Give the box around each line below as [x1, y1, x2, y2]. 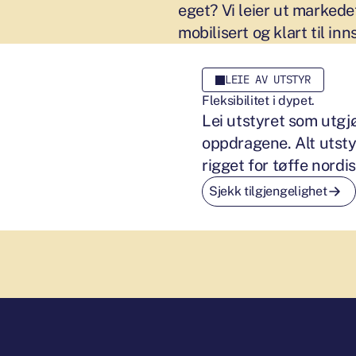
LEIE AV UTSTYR [225, 72, 311, 87]
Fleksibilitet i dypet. [202, 93, 315, 109]
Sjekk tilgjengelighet [209, 184, 327, 199]
